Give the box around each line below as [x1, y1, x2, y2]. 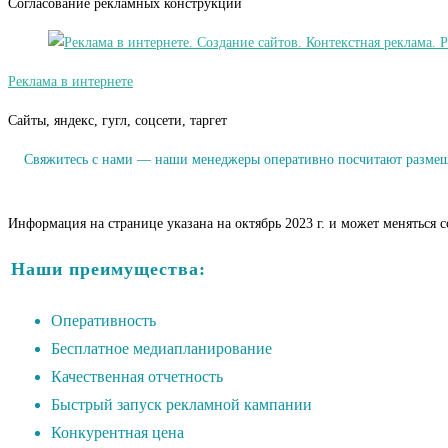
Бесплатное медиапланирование [51, 340, 272, 358]
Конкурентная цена [51, 424, 184, 442]
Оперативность [51, 312, 156, 330]
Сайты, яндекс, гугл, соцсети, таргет [8, 113, 227, 129]
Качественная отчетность [51, 368, 223, 386]
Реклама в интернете [8, 74, 133, 90]
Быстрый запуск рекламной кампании [51, 396, 312, 414]
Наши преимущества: [11, 259, 206, 280]
